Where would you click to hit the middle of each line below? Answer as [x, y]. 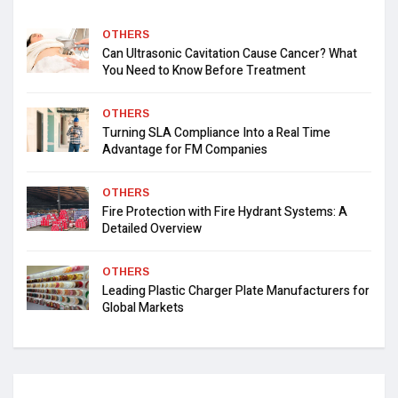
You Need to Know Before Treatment [204, 70]
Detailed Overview [152, 228]
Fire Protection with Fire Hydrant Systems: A [225, 211]
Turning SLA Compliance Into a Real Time [216, 132]
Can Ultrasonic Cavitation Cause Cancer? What [230, 53]
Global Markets [143, 307]
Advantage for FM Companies [185, 149]
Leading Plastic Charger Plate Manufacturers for [236, 291]
